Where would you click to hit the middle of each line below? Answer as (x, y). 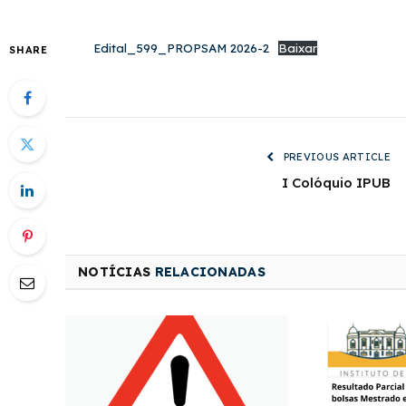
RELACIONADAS (210, 272)
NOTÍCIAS (116, 272)
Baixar (297, 48)
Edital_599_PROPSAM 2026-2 (181, 48)
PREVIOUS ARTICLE (335, 157)
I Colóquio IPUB (336, 183)
